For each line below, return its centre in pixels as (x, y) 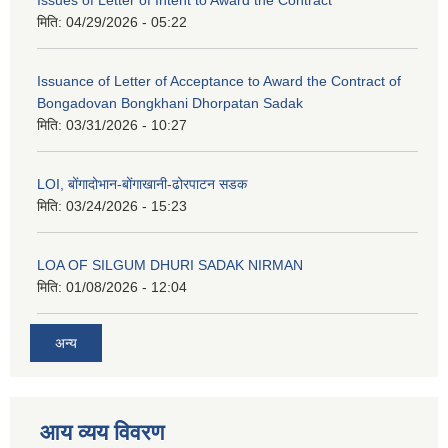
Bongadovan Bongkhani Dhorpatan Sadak (170, 102)
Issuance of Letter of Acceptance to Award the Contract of (219, 80)
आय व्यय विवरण (102, 433)
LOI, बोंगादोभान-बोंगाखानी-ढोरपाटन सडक (142, 183)
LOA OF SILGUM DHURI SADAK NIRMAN (170, 264)
